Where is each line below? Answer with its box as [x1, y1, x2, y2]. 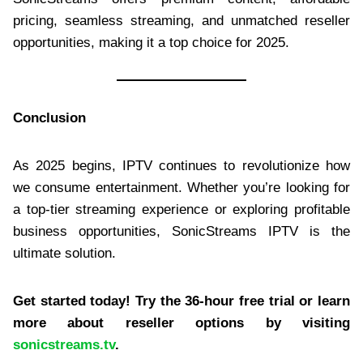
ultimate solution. [13, 245, 116, 261]
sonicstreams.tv [13, 336, 115, 352]
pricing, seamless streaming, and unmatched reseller [13, 12, 350, 28]
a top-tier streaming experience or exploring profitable [13, 201, 350, 217]
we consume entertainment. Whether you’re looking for [13, 179, 350, 195]
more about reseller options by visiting [13, 314, 350, 331]
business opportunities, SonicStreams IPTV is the [13, 223, 350, 239]
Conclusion [13, 109, 86, 126]
